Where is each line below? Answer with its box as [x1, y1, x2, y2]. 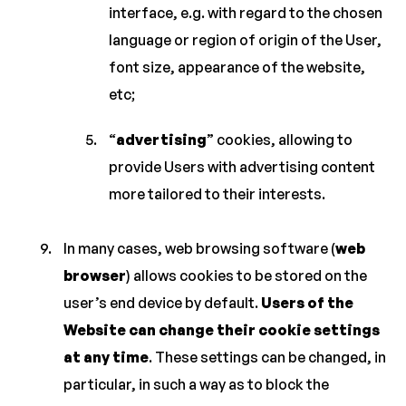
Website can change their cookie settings [63, 321, 380, 339]
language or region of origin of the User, [109, 31, 382, 49]
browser [63, 266, 126, 285]
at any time [63, 348, 149, 366]
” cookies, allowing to [207, 130, 353, 149]
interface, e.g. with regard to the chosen [109, 4, 382, 22]
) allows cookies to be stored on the [126, 266, 367, 285]
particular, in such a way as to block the [63, 375, 329, 393]
